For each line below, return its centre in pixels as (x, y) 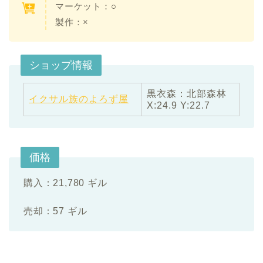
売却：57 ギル (55, 211)
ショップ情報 (61, 65)
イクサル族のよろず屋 (79, 99)
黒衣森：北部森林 (187, 93)
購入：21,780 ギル (65, 183)
